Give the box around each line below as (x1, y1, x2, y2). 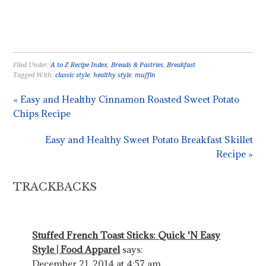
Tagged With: (13, 71, 56, 79)
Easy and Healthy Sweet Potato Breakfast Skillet (45, 133, 253, 145)
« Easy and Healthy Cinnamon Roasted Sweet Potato (13, 93, 240, 105)
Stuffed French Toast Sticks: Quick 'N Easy (32, 229, 221, 241)
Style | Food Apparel (32, 243, 121, 255)
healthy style (93, 71, 132, 79)
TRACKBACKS (13, 180, 97, 194)
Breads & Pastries (111, 61, 164, 69)
